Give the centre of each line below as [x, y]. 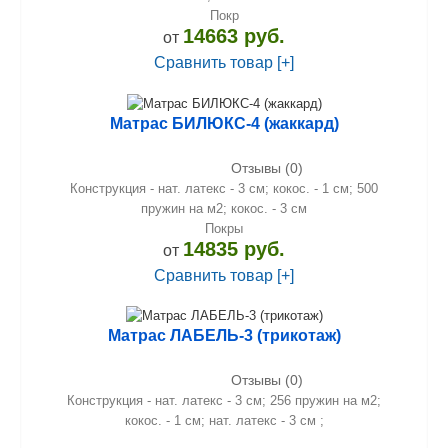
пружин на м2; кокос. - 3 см [224, 208]
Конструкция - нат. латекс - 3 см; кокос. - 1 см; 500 [224, 188]
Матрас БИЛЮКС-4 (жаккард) [224, 123]
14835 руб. [234, 248]
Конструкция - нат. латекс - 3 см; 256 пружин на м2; [224, 401]
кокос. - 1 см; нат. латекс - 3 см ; [224, 421]
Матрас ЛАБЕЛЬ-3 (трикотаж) [224, 336]
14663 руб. [234, 35]
